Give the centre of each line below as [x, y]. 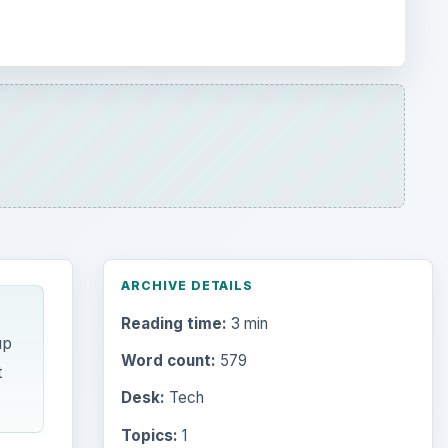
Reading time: [173, 324]
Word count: [168, 361]
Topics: [149, 435]
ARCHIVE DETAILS [187, 285]
